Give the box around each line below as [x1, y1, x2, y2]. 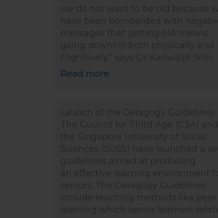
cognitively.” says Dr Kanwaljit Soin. [60, 52, 216, 63]
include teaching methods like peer [60, 192, 217, 203]
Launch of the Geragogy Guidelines [60, 107, 215, 118]
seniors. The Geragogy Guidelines [60, 180, 206, 191]
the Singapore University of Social [60, 131, 207, 142]
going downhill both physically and [60, 40, 214, 51]
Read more [60, 69, 109, 79]
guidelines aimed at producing [60, 156, 196, 166]
